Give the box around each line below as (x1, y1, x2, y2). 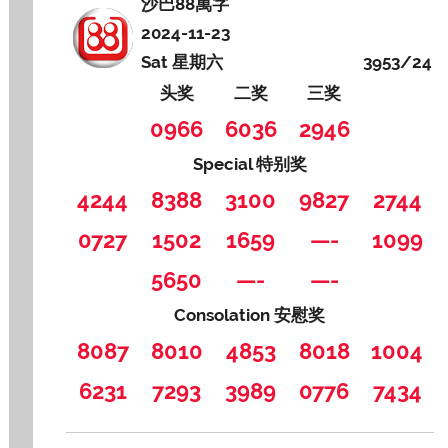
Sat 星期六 (141, 51, 224, 72)
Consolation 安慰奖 (174, 304, 326, 325)
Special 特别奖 (192, 153, 307, 174)
